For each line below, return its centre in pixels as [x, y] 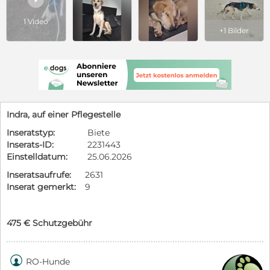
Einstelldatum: [37, 156]
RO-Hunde [48, 261]
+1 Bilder [234, 30]
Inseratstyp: [31, 132]
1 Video [36, 22]
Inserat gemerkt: [41, 187]
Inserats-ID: [30, 144]
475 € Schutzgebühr [49, 223]
